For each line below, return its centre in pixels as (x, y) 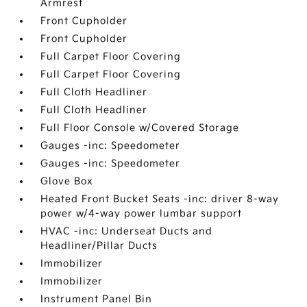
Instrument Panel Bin (97, 299)
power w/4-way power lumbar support (142, 213)
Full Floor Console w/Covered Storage (140, 128)
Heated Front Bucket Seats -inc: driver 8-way (160, 199)
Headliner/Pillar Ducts (99, 246)
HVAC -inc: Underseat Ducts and (127, 231)
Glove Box (67, 181)
